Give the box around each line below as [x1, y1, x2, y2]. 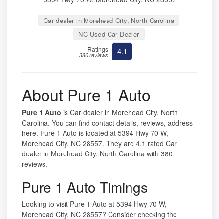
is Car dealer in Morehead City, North [61, 108, 178, 118]
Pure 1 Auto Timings [22, 177, 148, 197]
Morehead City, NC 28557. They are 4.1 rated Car [22, 138, 177, 149]
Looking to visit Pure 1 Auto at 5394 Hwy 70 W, [22, 199, 167, 209]
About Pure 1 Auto [22, 83, 151, 106]
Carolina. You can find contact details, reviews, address [22, 118, 193, 128]
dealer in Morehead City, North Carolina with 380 [22, 149, 173, 159]
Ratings [88, 45, 108, 54]
